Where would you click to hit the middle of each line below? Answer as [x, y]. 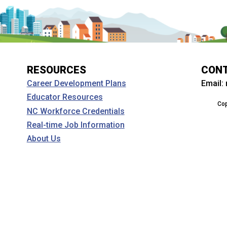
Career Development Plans [76, 84]
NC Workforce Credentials [75, 111]
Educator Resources [65, 97]
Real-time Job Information [75, 125]
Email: [214, 83]
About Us [44, 138]
